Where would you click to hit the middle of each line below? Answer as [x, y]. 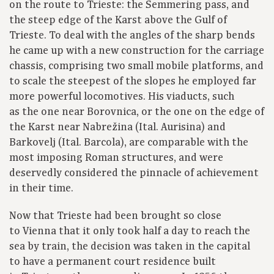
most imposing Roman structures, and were [116, 158]
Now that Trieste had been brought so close [115, 216]
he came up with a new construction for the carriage [137, 51]
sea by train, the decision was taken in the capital [130, 247]
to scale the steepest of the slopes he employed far [133, 82]
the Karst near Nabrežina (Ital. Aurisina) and [117, 128]
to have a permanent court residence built [113, 262]
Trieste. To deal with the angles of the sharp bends [132, 36]
